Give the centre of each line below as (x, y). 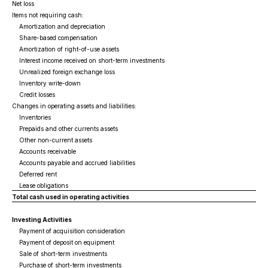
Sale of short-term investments (60, 254)
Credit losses (33, 95)
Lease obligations (40, 185)
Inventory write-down (46, 83)
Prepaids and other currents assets (65, 129)
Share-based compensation (55, 38)
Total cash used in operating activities (71, 197)
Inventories (31, 117)
